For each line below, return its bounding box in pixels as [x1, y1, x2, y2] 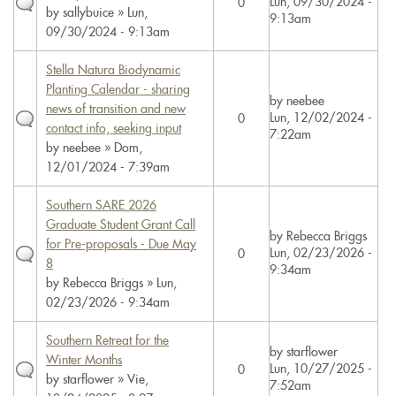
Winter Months [46, 354, 122, 366]
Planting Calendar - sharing [46, 83, 190, 95]
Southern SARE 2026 [46, 199, 156, 211]
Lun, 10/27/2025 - [270, 362, 372, 375]
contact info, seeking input [46, 122, 181, 134]
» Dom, [101, 141, 142, 154]
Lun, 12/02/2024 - [270, 111, 372, 124]
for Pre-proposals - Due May [46, 238, 196, 250]
